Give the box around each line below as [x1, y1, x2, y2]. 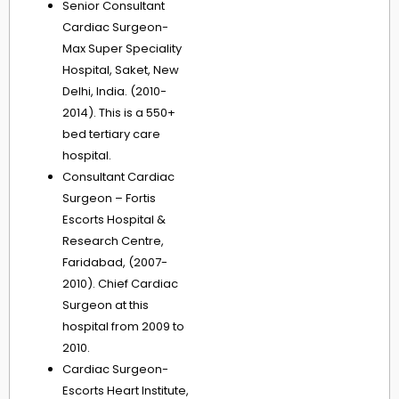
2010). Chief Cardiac [62, 275, 178, 293]
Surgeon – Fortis [62, 190, 156, 208]
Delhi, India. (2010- [62, 83, 167, 101]
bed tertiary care [62, 126, 160, 143]
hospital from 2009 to [62, 318, 184, 336]
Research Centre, [62, 232, 164, 250]
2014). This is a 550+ [62, 104, 175, 122]
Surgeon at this [62, 297, 149, 314]
